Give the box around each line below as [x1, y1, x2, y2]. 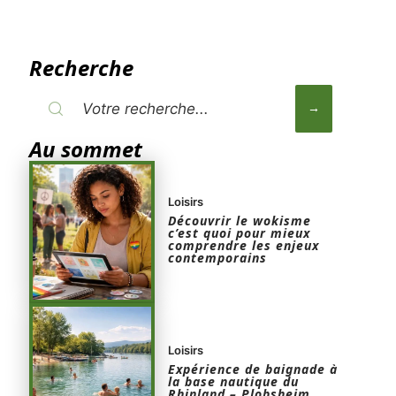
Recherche [28, 53, 133, 82]
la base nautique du [168, 373, 300, 391]
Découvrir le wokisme [168, 212, 312, 230]
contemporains [168, 249, 268, 267]
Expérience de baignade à [168, 361, 339, 378]
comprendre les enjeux [168, 237, 320, 255]
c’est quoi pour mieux [168, 225, 311, 242]
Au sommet [28, 134, 142, 164]
